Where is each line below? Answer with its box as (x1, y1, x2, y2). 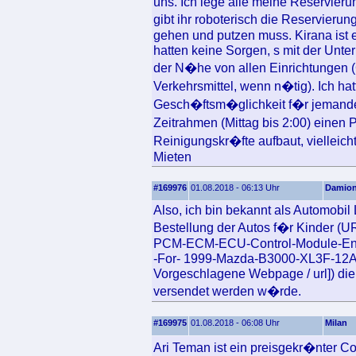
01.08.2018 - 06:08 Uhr (191, 318, 280, 327)
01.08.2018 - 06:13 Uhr (191, 183, 280, 192)
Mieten (153, 149, 192, 164)
